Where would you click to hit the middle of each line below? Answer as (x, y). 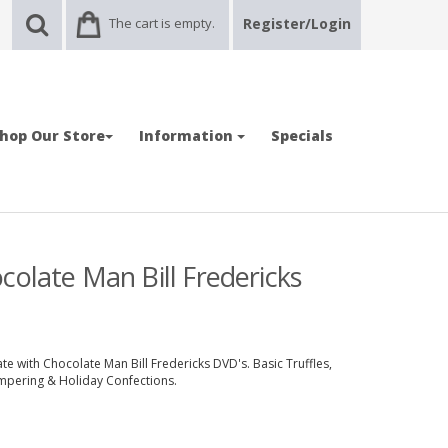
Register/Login (297, 23)
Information (188, 135)
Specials (302, 135)
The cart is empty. (162, 23)
